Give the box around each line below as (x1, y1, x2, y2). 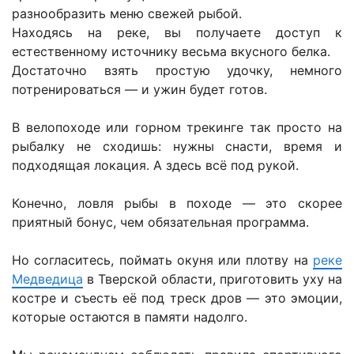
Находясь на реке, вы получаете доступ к (12, 24, 342, 40)
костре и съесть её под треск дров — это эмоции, (12, 289, 342, 306)
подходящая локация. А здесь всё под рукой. (12, 156, 299, 173)
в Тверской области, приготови (83, 270, 284, 287)
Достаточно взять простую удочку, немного (12, 62, 342, 78)
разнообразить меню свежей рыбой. (12, 5, 242, 21)
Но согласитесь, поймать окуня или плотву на (12, 251, 313, 268)
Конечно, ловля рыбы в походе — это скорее (12, 194, 342, 211)
